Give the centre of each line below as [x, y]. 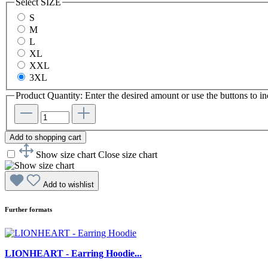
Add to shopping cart [45, 138]
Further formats [28, 210]
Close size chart [128, 155]
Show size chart [66, 155]
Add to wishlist [68, 185]
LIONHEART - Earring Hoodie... [73, 254]
